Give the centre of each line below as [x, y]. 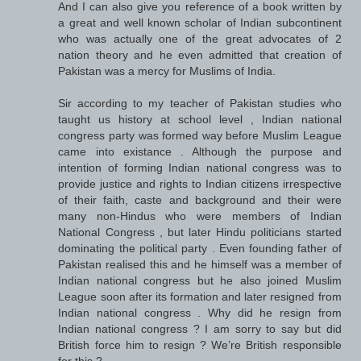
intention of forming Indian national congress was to [200, 168]
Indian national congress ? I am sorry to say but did [200, 329]
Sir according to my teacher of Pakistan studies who [200, 104]
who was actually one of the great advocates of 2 [200, 39]
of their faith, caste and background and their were [200, 200]
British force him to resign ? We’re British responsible [200, 345]
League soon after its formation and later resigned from [200, 297]
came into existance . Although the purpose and [200, 152]
